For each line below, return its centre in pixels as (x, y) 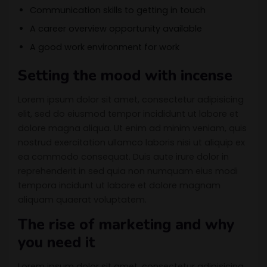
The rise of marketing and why (126, 225)
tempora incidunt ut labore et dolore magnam (119, 186)
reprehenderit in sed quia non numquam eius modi (128, 171)
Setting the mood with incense (125, 76)
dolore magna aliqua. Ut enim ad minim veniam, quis (132, 128)
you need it (57, 243)
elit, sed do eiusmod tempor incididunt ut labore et (128, 114)
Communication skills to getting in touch (118, 10)
